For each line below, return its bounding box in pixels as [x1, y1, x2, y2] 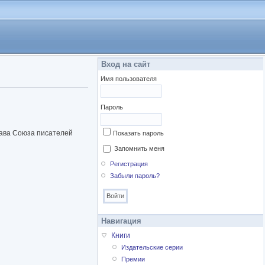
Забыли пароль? [110, 172, 160, 180]
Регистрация [110, 160, 148, 168]
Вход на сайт [101, 60, 150, 69]
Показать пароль [113, 130, 164, 137]
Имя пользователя [101, 75, 157, 82]
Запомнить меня [114, 145, 164, 152]
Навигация [101, 216, 141, 226]
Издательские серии [121, 244, 183, 251]
